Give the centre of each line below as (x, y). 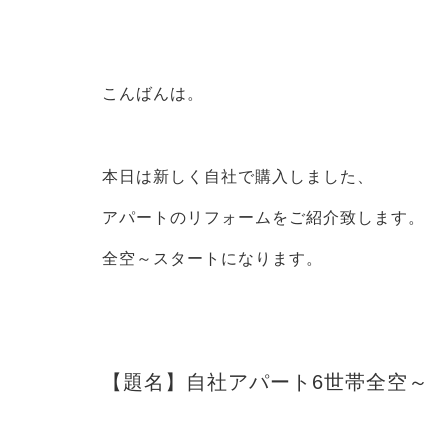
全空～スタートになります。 (212, 259)
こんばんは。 (153, 93)
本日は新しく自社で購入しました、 (238, 176)
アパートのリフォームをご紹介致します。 (263, 218)
